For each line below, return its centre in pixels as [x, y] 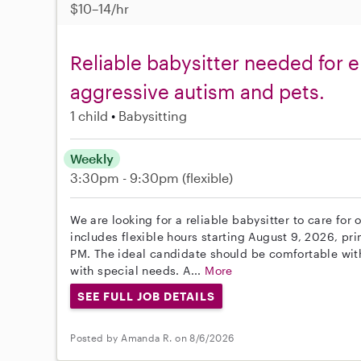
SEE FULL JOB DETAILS [146, 296]
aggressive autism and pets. [198, 91]
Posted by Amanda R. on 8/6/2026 [152, 337]
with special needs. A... [138, 270]
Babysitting [153, 115]
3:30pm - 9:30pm [127, 177]
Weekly [92, 158]
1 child [89, 115]
